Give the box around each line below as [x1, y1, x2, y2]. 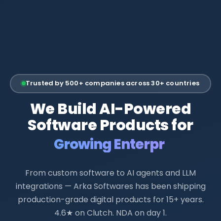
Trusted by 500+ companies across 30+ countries [25, 78, 200, 88]
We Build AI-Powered [30, 98, 191, 119]
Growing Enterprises [40, 134, 178, 154]
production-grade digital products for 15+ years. [17, 193, 204, 205]
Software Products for [28, 114, 193, 136]
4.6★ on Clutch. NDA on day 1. [54, 207, 167, 219]
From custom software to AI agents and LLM [25, 167, 196, 179]
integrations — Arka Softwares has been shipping [15, 180, 206, 192]
